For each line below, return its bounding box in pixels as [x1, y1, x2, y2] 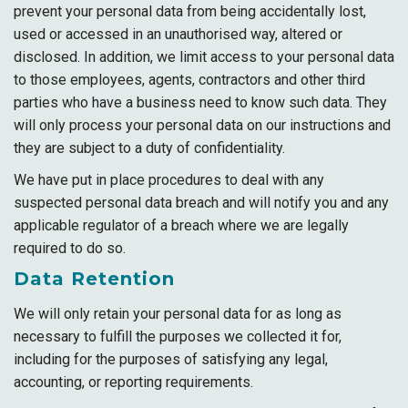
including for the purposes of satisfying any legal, [14, 351, 328, 368]
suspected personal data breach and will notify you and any [14, 194, 389, 211]
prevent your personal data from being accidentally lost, [14, 3, 366, 20]
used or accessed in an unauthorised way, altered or [14, 25, 342, 43]
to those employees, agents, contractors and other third [14, 71, 365, 88]
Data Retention [14, 268, 175, 290]
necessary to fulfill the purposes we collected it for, [14, 328, 342, 345]
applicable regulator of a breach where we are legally [14, 217, 349, 234]
